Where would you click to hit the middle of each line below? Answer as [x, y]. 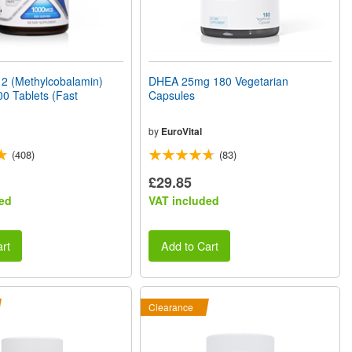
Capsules [172, 95]
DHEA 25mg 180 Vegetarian [219, 81]
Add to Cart [189, 246]
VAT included [184, 200]
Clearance [171, 307]
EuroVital [182, 131]
